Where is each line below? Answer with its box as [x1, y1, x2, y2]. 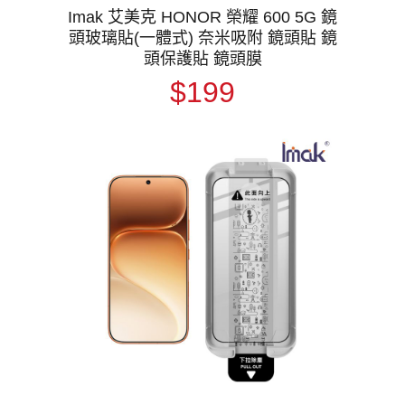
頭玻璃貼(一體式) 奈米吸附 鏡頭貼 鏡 [68, 28, 337, 47]
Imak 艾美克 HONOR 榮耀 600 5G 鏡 [68, 7, 337, 26]
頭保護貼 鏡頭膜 [143, 49, 262, 68]
